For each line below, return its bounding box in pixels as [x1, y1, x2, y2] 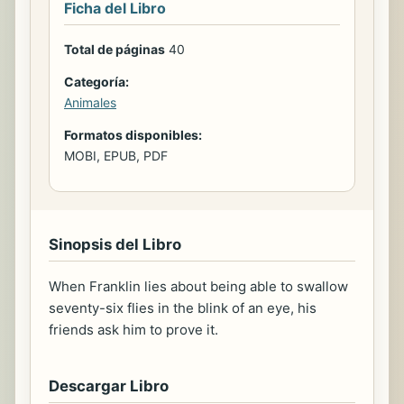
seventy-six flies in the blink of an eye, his [49, 298, 317, 317]
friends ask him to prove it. [49, 320, 218, 338]
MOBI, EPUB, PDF [64, 147, 168, 163]
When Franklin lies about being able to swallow [49, 277, 348, 295]
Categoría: [64, 73, 129, 89]
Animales [64, 94, 116, 110]
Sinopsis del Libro [49, 234, 181, 253]
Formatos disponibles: [64, 126, 202, 142]
